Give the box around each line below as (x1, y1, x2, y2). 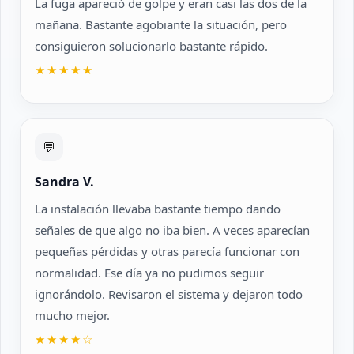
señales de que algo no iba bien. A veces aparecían (35, 222, 310, 238)
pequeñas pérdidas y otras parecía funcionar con (35, 243, 299, 259)
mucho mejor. (35, 307, 110, 323)
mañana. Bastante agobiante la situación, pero (35, 17, 287, 32)
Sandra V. (35, 173, 94, 190)
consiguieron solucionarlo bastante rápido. (35, 38, 268, 54)
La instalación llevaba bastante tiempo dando (35, 201, 281, 217)
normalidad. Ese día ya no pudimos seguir (35, 265, 264, 281)
